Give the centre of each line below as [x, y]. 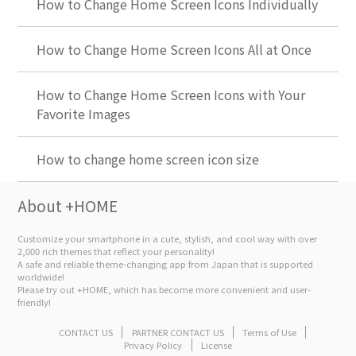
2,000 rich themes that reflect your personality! [116, 251]
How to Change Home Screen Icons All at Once [174, 49]
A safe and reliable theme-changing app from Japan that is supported [166, 263]
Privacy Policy [153, 345]
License [216, 345]
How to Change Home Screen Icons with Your [171, 94]
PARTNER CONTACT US [178, 333]
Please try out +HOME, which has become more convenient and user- [164, 289]
